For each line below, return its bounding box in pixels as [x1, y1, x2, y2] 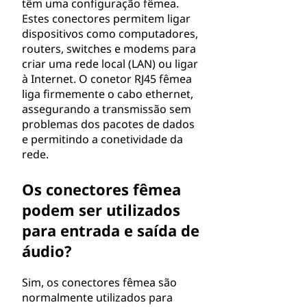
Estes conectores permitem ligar [22, 11, 191, 26]
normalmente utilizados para [22, 290, 173, 305]
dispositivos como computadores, [22, 26, 198, 41]
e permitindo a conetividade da [22, 132, 183, 147]
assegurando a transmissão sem [22, 101, 191, 116]
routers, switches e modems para [22, 41, 196, 56]
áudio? [22, 241, 72, 261]
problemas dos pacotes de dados [22, 116, 195, 132]
